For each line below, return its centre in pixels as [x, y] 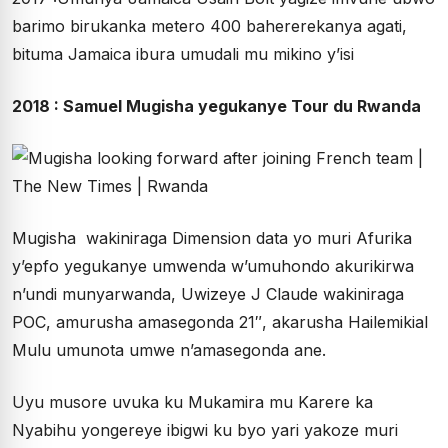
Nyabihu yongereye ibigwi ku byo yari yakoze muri [205, 430]
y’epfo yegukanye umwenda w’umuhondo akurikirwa [213, 266]
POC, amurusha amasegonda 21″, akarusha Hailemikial [220, 322]
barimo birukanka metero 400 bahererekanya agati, [209, 26]
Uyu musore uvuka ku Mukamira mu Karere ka [192, 402]
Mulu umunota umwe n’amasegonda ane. [169, 350]
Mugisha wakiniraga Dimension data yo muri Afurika [212, 238]
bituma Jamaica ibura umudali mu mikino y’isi [183, 54]
